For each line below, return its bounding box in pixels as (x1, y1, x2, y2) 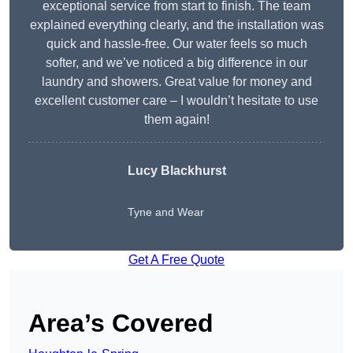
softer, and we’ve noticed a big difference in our (46, 56, 307, 70)
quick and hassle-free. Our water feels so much (46, 37, 307, 51)
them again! (143, 113, 210, 127)
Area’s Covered (28, 309, 214, 338)
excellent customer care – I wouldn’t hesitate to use (35, 94, 318, 108)
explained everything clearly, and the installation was (29, 18, 324, 32)
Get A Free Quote (128, 253, 225, 267)
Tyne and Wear (127, 206, 204, 219)
